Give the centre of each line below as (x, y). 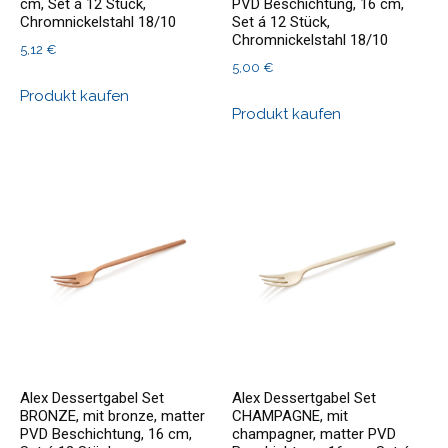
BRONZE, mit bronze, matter (112, 415)
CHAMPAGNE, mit (290, 415)
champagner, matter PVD (314, 433)
